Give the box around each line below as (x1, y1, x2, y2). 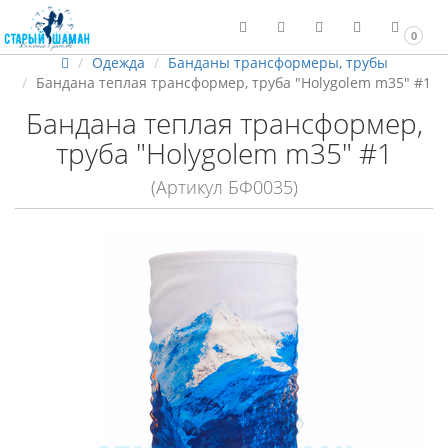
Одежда (91, 53, 145, 72)
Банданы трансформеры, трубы (167, 53, 388, 72)
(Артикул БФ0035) (150, 175, 298, 199)
